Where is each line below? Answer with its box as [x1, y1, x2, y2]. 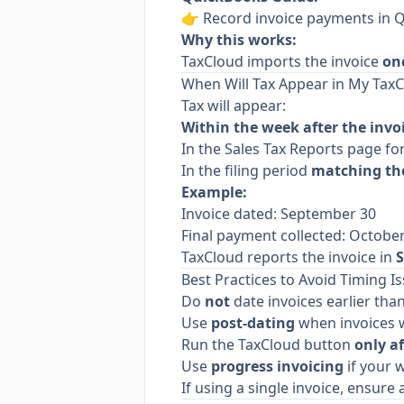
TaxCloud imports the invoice [181, 51, 382, 71]
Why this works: [181, 30, 297, 50]
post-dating [211, 313, 295, 333]
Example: [181, 182, 247, 202]
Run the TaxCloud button [181, 335, 354, 354]
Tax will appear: [181, 96, 286, 115]
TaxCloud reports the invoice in [181, 247, 396, 267]
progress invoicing [211, 356, 344, 376]
